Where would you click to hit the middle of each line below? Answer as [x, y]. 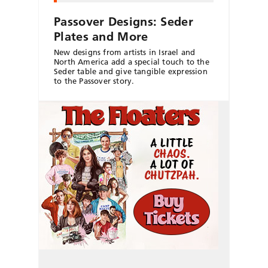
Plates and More [101, 37]
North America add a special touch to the [132, 62]
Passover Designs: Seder [124, 22]
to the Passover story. [94, 81]
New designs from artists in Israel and [125, 52]
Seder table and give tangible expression [131, 71]
